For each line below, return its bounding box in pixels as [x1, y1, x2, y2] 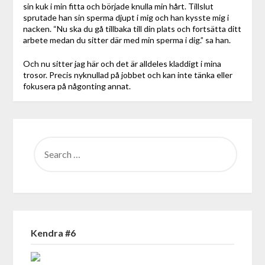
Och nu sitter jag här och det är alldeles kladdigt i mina [22, 59, 221, 69]
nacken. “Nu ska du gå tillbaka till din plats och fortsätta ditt [22, 24, 241, 34]
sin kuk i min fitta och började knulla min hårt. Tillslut [22, 1, 214, 11]
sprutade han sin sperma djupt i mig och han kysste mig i [22, 12, 229, 22]
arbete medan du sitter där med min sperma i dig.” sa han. [22, 35, 231, 45]
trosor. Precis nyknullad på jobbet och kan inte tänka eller [22, 70, 232, 80]
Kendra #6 [31, 227, 76, 239]
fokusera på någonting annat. [22, 81, 131, 91]
